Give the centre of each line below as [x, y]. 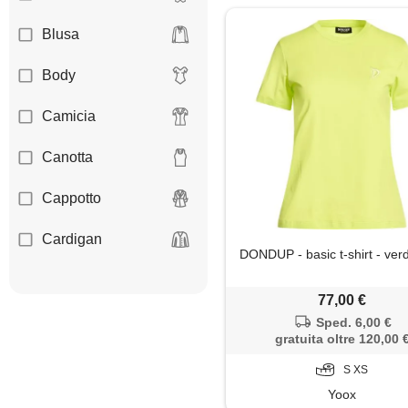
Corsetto [69, 280]
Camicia [69, 117]
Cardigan [72, 240]
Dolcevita [72, 321]
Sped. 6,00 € [353, 323]
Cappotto [71, 199]
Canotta [67, 158]
